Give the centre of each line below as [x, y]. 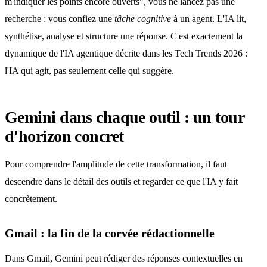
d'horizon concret [64, 136]
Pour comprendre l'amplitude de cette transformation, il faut [116, 164]
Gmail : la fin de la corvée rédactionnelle [110, 233]
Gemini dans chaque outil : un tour [124, 117]
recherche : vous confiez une [60, 19]
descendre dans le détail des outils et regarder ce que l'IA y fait [121, 181]
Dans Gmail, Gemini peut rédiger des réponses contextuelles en [124, 258]
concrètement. [31, 199]
